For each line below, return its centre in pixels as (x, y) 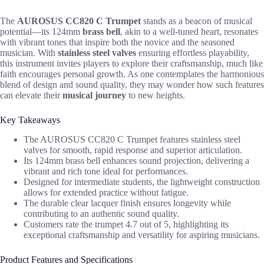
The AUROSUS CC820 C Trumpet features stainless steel (132, 139)
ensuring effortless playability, (193, 52)
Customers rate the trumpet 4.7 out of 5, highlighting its (126, 224)
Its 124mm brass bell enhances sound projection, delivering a (136, 160)
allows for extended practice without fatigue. (106, 192)
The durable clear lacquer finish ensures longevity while (127, 203)
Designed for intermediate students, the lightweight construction (142, 181)
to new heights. (156, 95)
